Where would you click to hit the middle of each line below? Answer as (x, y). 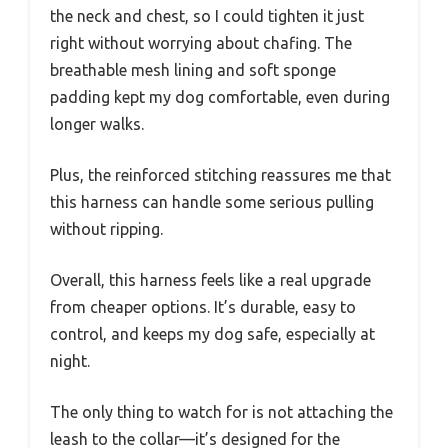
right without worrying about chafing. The (201, 43)
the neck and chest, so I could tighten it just (207, 16)
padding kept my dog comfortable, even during (220, 97)
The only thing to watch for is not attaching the (221, 412)
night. (70, 361)
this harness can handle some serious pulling (212, 202)
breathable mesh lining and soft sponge (193, 70)
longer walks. (97, 124)
